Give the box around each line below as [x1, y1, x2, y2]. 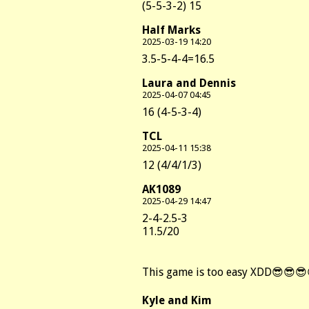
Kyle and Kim [142, 293, 212, 307]
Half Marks [142, 23, 201, 37]
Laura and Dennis [142, 76, 236, 90]
